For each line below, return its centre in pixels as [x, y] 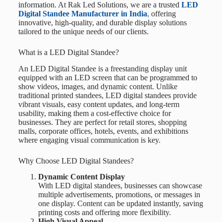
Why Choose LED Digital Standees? [76, 161]
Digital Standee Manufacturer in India [83, 13]
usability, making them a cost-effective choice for [94, 113]
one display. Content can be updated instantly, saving [120, 204]
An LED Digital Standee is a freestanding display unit [102, 68]
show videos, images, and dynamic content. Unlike [98, 86]
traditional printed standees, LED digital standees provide [107, 95]
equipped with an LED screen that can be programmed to [108, 77]
